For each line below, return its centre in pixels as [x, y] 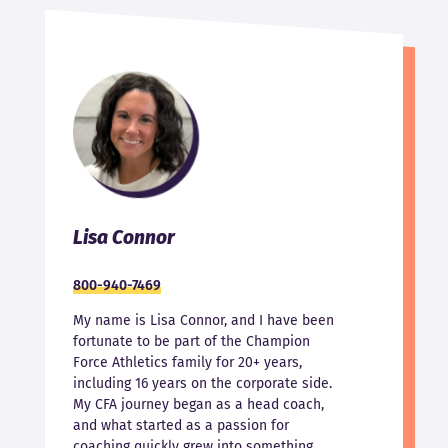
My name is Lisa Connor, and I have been [203, 321]
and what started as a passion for [180, 426]
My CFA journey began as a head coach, [198, 405]
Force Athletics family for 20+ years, [187, 363]
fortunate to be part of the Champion [191, 342]
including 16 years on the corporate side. [202, 384]
